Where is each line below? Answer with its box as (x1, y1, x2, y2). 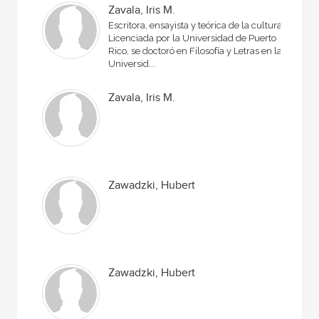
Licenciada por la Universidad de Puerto (108, 33, 277, 43)
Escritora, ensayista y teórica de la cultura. (108, 20, 285, 31)
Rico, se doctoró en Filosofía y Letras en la (108, 46, 283, 56)
